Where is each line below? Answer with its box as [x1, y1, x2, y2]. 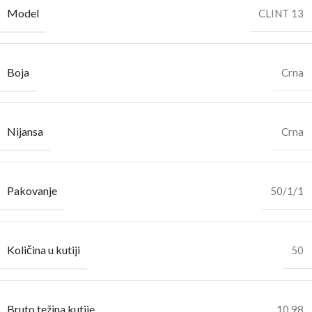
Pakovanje [7, 183, 57, 197]
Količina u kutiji [7, 242, 80, 256]
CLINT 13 [258, 6, 304, 19]
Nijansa [7, 124, 43, 138]
